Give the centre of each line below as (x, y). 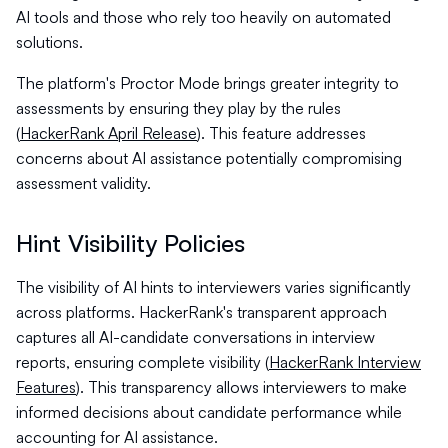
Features (46, 387)
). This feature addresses (281, 133)
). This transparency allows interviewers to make (241, 387)
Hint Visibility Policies (130, 243)
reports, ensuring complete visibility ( (142, 362)
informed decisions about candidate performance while (209, 412)
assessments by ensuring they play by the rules (178, 108)
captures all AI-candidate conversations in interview (195, 337)
